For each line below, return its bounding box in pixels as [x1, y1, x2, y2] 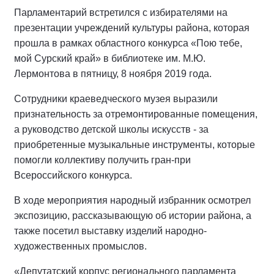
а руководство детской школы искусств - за [14, 124, 209, 135]
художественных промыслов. [14, 240, 147, 251]
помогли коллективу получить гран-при [14, 154, 191, 165]
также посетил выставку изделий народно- [14, 225, 207, 236]
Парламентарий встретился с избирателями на [14, 7, 228, 18]
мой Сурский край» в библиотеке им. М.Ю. [14, 53, 206, 64]
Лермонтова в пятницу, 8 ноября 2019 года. [14, 68, 212, 79]
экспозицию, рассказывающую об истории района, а [14, 210, 251, 221]
